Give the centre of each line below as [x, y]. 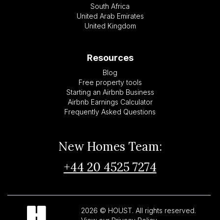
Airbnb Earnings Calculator [110, 102]
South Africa [110, 6]
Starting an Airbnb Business [110, 92]
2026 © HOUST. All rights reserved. [138, 210]
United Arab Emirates [110, 16]
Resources [110, 58]
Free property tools [110, 82]
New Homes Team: [110, 147]
